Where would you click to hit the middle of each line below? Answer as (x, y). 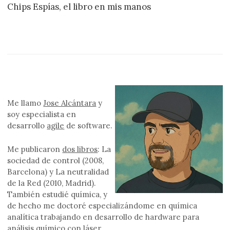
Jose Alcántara (70, 103)
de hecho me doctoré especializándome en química (102, 205)
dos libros (80, 149)
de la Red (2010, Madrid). (52, 183)
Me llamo (25, 103)
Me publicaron (35, 149)
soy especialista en (42, 114)
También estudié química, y (57, 194)
